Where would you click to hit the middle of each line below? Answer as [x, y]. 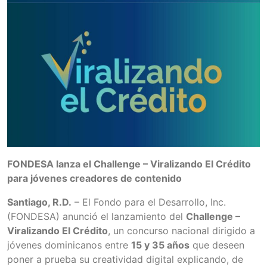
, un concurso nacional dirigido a [181, 230]
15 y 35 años [160, 245]
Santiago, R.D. [39, 202]
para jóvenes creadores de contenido [94, 178]
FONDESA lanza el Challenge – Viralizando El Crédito [129, 164]
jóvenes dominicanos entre [69, 245]
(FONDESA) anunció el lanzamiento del [97, 216]
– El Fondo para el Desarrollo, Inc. [149, 202]
